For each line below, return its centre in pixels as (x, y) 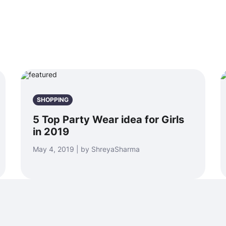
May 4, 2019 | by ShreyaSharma (86, 149)
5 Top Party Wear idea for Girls (108, 120)
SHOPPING (53, 100)
